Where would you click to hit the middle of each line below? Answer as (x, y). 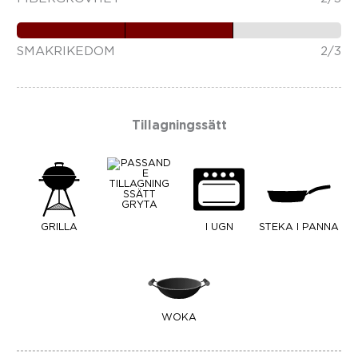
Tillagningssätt (179, 125)
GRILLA (59, 227)
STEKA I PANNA (299, 227)
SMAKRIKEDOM (66, 50)
